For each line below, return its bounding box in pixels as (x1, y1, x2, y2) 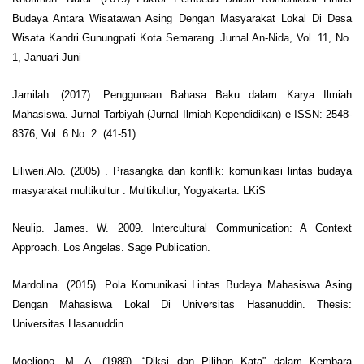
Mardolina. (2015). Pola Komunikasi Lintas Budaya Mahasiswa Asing (12, 278, 352, 291)
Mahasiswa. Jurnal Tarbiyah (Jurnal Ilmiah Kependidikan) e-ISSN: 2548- (12, 107, 352, 120)
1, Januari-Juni (12, 50, 81, 63)
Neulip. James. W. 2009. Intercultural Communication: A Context (12, 221, 352, 234)
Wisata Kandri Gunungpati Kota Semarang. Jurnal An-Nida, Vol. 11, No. (12, 31, 352, 44)
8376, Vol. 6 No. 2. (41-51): (12, 127, 139, 140)
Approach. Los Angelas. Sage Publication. (12, 240, 210, 253)
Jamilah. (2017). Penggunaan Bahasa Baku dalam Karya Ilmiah (12, 88, 352, 101)
